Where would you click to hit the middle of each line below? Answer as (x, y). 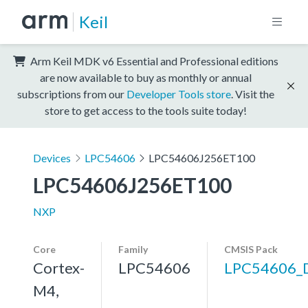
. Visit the (253, 93)
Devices (52, 157)
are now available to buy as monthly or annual (146, 77)
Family (133, 249)
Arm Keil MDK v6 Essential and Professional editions (153, 60)
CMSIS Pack (251, 249)
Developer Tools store (179, 93)
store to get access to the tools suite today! (146, 110)
